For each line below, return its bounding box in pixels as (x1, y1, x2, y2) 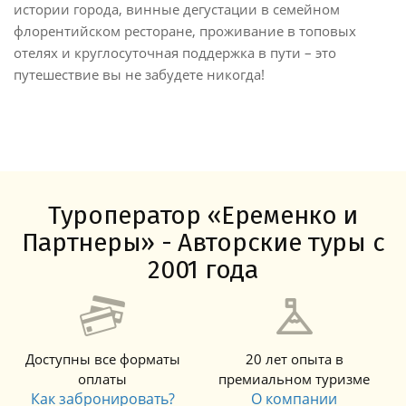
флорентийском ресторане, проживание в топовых (14, 21, 356, 40)
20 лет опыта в (245, 349, 343, 368)
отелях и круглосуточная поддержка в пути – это (14, 43, 336, 62)
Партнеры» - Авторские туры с (21, 227, 385, 257)
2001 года (148, 254, 258, 285)
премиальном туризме (218, 369, 371, 388)
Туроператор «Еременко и (47, 199, 359, 230)
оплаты (78, 369, 128, 388)
